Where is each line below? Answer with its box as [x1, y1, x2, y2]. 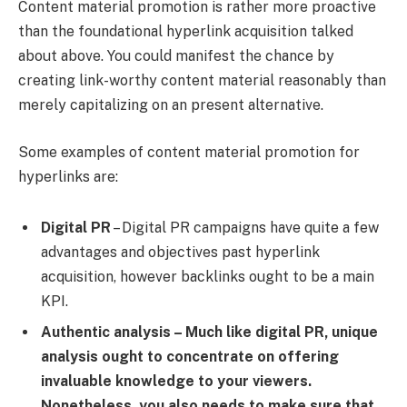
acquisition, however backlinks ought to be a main [41, 267, 374, 285]
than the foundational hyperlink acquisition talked [18, 23, 353, 41]
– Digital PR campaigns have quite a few [111, 218, 379, 236]
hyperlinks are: [18, 167, 118, 185]
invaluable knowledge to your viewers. [41, 372, 312, 390]
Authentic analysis [41, 323, 174, 341]
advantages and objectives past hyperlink [41, 243, 320, 261]
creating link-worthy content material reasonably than [18, 72, 386, 90]
